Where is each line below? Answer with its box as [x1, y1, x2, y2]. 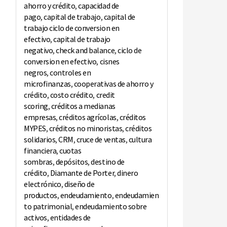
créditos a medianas [51, 101, 116, 111]
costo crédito [50, 90, 93, 100]
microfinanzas [24, 79, 71, 89]
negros [24, 67, 47, 78]
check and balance [56, 45, 115, 56]
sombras [24, 157, 53, 167]
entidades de [50, 212, 91, 223]
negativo [24, 45, 53, 56]
